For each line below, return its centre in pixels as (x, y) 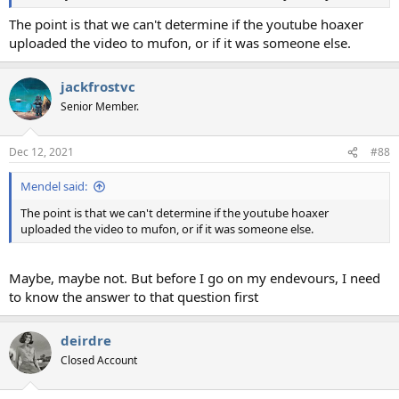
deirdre (86, 340)
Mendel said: (54, 187)
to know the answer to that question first (134, 296)
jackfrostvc (98, 86)
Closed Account (99, 360)
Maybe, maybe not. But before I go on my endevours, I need (195, 277)
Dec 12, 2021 (41, 152)
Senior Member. (100, 106)
